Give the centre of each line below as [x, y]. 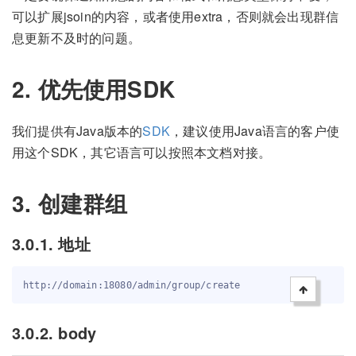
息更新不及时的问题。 [76, 38]
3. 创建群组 [70, 203]
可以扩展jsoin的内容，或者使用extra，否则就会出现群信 [176, 17]
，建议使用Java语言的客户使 [255, 130]
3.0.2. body [54, 332]
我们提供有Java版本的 [77, 130]
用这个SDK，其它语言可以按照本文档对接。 [142, 152]
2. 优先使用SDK [93, 89]
